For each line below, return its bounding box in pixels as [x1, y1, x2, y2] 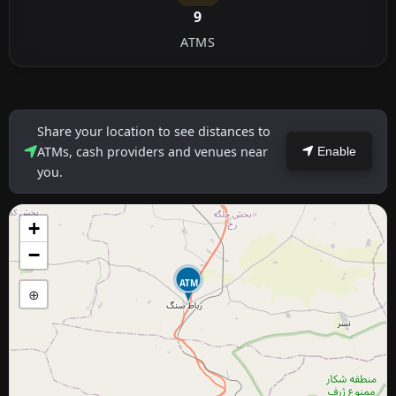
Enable [314, 144, 356, 159]
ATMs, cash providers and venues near [37, 142, 268, 160]
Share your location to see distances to [37, 122, 270, 140]
